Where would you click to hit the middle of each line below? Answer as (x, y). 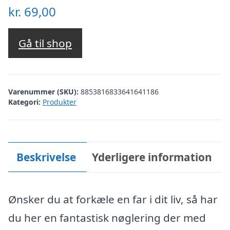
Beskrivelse (46, 157)
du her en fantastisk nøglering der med (107, 218)
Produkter (60, 102)
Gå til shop (45, 43)
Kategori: (24, 102)
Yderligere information (152, 157)
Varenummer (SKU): (44, 91)
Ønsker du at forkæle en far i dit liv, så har (113, 199)
